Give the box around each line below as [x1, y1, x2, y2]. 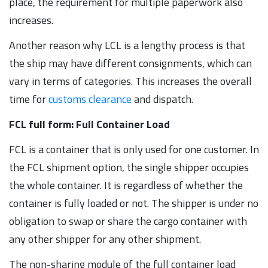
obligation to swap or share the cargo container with [9, 212, 247, 229]
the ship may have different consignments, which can [9, 54, 252, 71]
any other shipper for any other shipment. [9, 230, 201, 247]
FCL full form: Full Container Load [9, 115, 170, 132]
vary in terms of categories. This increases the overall [9, 72, 252, 89]
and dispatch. [132, 90, 193, 107]
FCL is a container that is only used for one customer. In [9, 141, 259, 157]
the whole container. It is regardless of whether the [9, 176, 243, 193]
